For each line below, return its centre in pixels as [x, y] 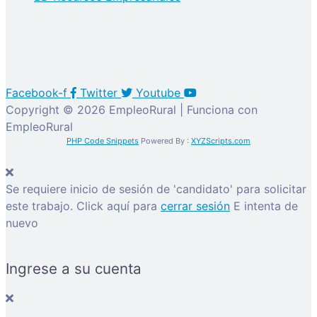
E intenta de [266, 206]
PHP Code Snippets [103, 140]
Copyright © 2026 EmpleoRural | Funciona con [132, 109]
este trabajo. [41, 206]
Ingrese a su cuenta [74, 268]
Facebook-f [36, 92]
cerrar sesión [195, 206]
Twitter [99, 92]
